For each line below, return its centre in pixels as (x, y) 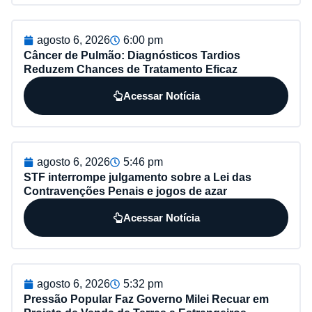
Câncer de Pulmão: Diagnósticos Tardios (132, 55)
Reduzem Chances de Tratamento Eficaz (131, 69)
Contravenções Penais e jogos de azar (125, 191)
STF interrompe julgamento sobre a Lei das (138, 177)
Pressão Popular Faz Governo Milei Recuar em (146, 299)
